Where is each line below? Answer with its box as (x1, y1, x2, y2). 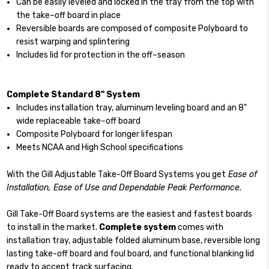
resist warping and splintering (16, 36, 130, 47)
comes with (176, 222, 224, 232)
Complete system (99, 222, 177, 232)
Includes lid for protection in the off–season (16, 49, 186, 60)
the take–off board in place (16, 10, 121, 20)
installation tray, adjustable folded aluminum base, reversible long (7, 235, 261, 246)
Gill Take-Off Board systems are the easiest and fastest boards (7, 208, 253, 219)
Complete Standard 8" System (7, 89, 141, 100)
